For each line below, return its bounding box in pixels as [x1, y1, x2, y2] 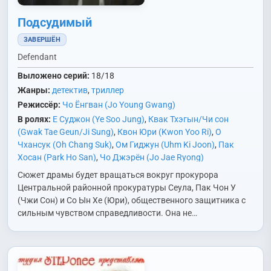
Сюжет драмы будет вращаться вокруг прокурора [18, 170, 218, 180]
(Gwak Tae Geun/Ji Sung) [18, 127, 114, 137]
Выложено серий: [18, 71, 90, 80]
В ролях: [18, 114, 51, 124]
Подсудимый [18, 15, 92, 30]
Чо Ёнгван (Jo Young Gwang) [62, 100, 175, 109]
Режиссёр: [18, 100, 60, 109]
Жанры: [18, 85, 50, 95]
